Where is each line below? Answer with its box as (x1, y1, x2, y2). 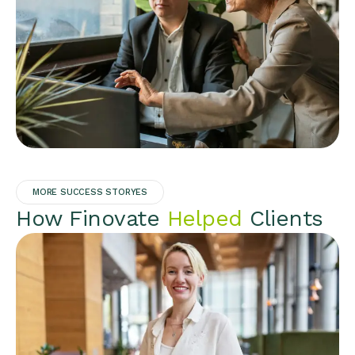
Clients (242, 204, 323, 231)
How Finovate (16, 204, 167, 231)
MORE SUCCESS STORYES (32, 186, 147, 197)
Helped (166, 204, 242, 231)
